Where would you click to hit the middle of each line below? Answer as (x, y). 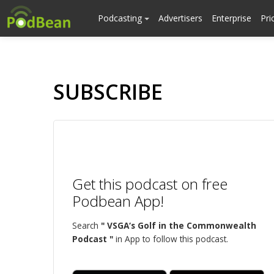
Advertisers (180, 18)
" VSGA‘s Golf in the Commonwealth (179, 225)
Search (87, 225)
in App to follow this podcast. (171, 239)
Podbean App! (118, 201)
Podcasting (121, 18)
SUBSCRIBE (108, 92)
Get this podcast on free (150, 184)
